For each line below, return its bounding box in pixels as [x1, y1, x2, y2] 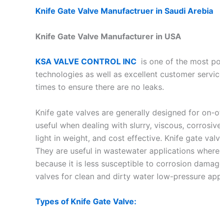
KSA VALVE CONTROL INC [35, 56, 138, 67]
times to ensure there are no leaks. [35, 82, 164, 92]
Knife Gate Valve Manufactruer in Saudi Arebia [35, 6, 215, 16]
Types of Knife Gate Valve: [35, 196, 137, 207]
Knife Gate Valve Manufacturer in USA [35, 31, 181, 41]
